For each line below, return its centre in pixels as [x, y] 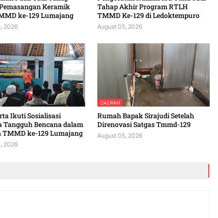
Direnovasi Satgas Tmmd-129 [144, 125]
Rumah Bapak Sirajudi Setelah [145, 116]
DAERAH [110, 103]
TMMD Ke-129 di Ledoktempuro [148, 16]
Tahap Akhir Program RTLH [142, 7]
